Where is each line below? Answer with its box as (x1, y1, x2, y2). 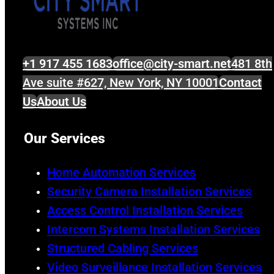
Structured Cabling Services (47, 241, 198, 256)
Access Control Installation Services (47, 203, 243, 218)
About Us (37, 94, 86, 109)
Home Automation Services (47, 165, 196, 180)
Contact (219, 75, 262, 90)
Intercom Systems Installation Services (47, 222, 260, 237)
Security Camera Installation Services (47, 184, 251, 199)
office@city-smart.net (113, 56, 231, 71)
